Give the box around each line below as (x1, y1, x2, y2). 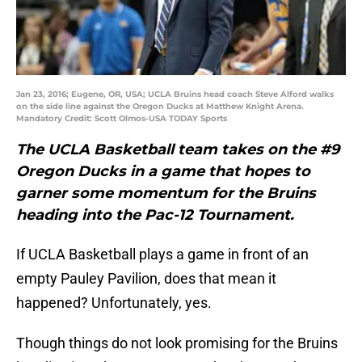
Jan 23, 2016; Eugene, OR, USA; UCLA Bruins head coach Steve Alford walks (16, 89, 334, 100)
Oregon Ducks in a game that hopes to (16, 162, 310, 181)
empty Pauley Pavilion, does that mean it (16, 270, 276, 288)
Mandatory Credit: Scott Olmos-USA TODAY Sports (16, 113, 227, 124)
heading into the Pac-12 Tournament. (16, 206, 294, 225)
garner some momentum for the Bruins (16, 184, 316, 203)
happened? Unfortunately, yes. (16, 294, 212, 312)
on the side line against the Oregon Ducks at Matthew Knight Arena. (16, 101, 304, 112)
